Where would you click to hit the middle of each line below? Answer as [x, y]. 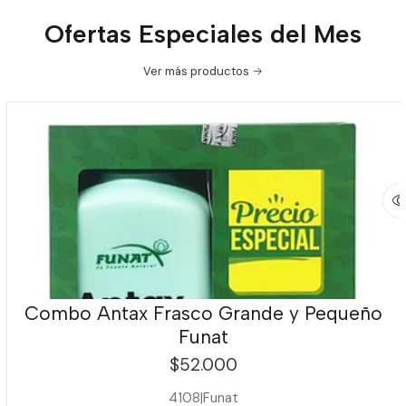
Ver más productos [196, 71]
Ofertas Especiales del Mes [203, 34]
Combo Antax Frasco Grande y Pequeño [203, 313]
